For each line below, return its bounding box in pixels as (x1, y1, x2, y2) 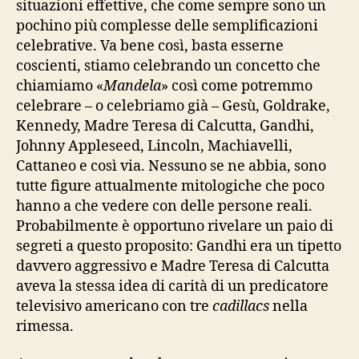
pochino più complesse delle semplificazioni (16, 16, 318, 35)
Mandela (103, 76, 161, 95)
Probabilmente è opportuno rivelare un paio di (16, 216, 333, 236)
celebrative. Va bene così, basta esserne (16, 36, 284, 55)
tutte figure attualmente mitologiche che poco (16, 176, 325, 196)
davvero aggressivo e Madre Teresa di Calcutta (16, 256, 329, 276)
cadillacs (212, 296, 269, 316)
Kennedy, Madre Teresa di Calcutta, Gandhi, (16, 116, 314, 135)
